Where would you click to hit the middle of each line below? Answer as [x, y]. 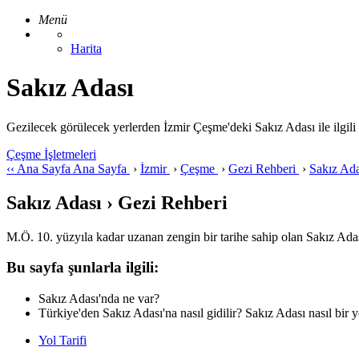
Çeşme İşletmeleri [51, 154]
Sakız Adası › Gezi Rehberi [117, 202]
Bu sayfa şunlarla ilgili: [83, 268]
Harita [86, 48]
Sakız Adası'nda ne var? [99, 299]
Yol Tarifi [63, 341]
